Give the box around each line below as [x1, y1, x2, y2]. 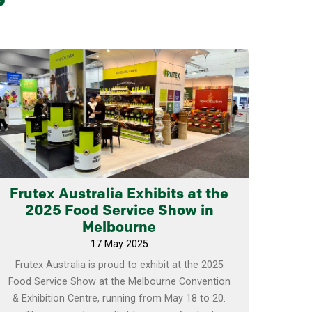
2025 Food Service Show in [24, 204, 214, 219]
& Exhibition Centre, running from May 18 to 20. [13, 292, 226, 305]
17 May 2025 [90, 238, 148, 251]
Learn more [90, 58, 149, 70]
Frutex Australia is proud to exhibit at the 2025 [15, 259, 224, 272]
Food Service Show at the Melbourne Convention [8, 276, 231, 288]
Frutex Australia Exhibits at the [10, 187, 229, 203]
